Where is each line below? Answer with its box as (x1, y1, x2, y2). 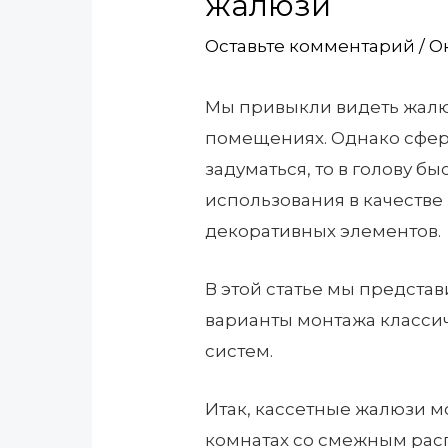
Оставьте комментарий (205, 35, 416, 56)
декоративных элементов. (205, 220, 442, 241)
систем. (205, 340, 274, 361)
